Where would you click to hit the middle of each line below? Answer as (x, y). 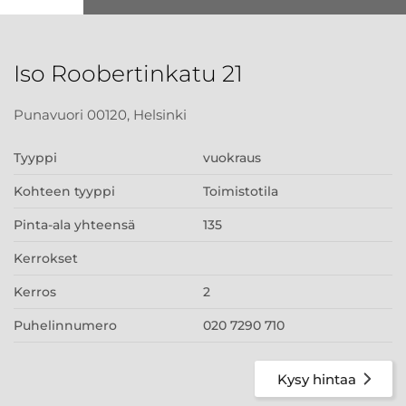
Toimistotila (241, 191)
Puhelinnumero (65, 325)
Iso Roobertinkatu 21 (128, 73)
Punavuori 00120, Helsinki (100, 115)
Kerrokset (46, 258)
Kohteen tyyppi (64, 191)
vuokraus (232, 158)
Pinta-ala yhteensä (74, 225)
